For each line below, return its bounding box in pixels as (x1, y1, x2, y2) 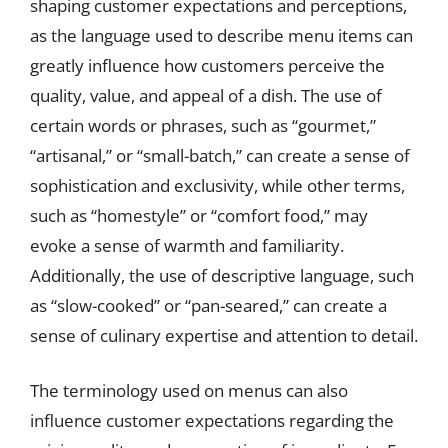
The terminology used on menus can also (30, 379, 348, 402)
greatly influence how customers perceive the (30, 53, 385, 77)
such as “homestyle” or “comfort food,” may (30, 203, 368, 227)
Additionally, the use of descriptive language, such (30, 263, 414, 287)
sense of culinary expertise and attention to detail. (30, 323, 418, 347)
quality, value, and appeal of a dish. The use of (30, 83, 382, 107)
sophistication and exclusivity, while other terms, (30, 173, 405, 197)
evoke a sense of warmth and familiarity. (30, 233, 344, 257)
